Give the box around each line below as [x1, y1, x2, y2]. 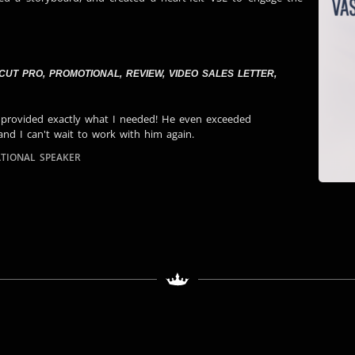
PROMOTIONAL [49, 68, 120, 80]
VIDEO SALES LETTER [169, 68, 274, 80]
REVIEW [126, 68, 162, 80]
